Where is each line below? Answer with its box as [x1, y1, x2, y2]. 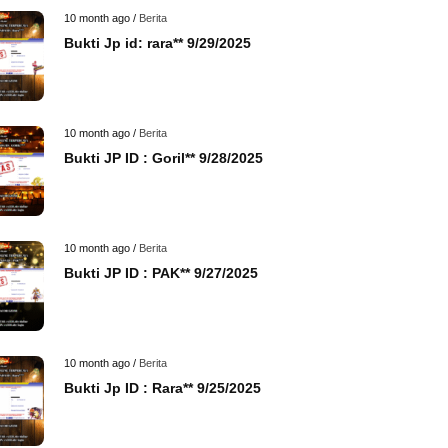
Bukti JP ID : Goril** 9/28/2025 [64, 150, 263, 166]
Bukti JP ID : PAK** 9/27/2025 [64, 265, 258, 281]
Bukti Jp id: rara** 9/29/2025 [64, 35, 251, 51]
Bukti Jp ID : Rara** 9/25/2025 [64, 380, 261, 396]
